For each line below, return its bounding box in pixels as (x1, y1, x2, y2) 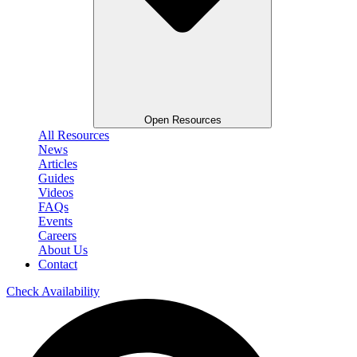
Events (38, 214, 73, 229)
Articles (38, 157, 77, 171)
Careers (38, 229, 76, 243)
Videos (38, 186, 73, 200)
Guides (38, 171, 74, 186)
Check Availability (6, 284, 100, 299)
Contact (38, 257, 77, 272)
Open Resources (143, 114, 222, 127)
